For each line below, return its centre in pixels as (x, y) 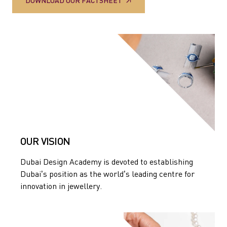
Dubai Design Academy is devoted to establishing (107, 162)
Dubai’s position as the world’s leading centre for (107, 174)
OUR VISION (45, 141)
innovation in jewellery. (61, 186)
